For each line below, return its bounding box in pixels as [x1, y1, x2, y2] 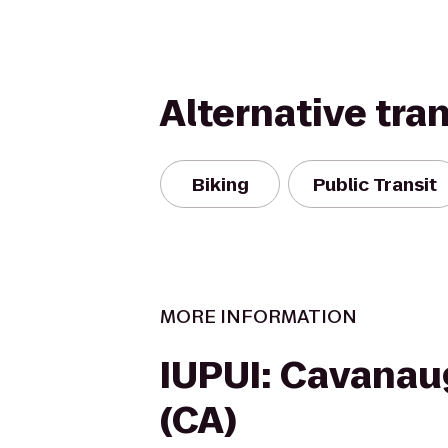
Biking [191, 171, 249, 197]
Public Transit [313, 171, 437, 197]
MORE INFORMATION [160, 304, 357, 329]
